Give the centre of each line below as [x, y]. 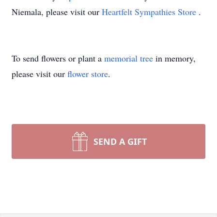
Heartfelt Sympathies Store [150, 12]
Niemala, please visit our [57, 12]
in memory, [174, 58]
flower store [88, 74]
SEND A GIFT [120, 141]
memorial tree [129, 58]
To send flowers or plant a [58, 58]
